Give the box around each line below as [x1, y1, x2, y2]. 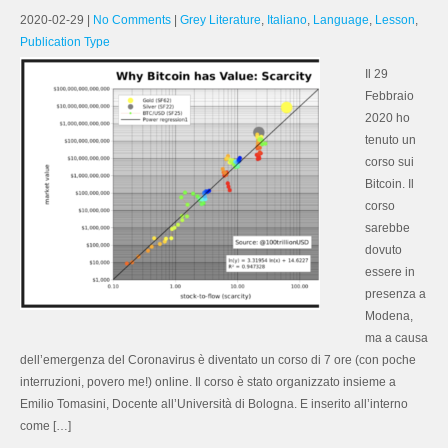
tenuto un [365, 133, 416, 147]
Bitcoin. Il [365, 177, 414, 191]
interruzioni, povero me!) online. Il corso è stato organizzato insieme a [20, 375, 396, 389]
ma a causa [365, 331, 428, 345]
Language [313, 13, 369, 27]
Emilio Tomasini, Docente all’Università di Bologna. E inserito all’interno [20, 397, 408, 411]
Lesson [375, 13, 415, 27]
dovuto [365, 243, 402, 257]
